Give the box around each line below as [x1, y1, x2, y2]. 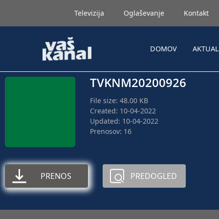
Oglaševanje [124, 8, 164, 18]
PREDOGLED [130, 171, 177, 181]
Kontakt [184, 8, 209, 18]
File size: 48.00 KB [90, 96, 148, 105]
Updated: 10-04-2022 [90, 116, 158, 126]
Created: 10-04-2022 [90, 106, 156, 115]
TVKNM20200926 [90, 74, 186, 90]
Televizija [74, 8, 104, 18]
